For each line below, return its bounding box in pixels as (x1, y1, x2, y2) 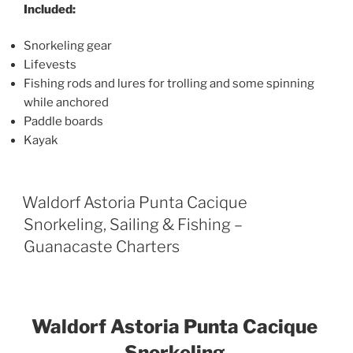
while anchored (24, 95, 109, 110)
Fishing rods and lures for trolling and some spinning (24, 76, 314, 91)
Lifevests (24, 58, 76, 72)
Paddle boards (24, 114, 103, 129)
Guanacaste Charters (24, 236, 180, 256)
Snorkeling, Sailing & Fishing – (24, 214, 243, 234)
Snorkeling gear (24, 39, 112, 54)
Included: (24, 2, 76, 17)
